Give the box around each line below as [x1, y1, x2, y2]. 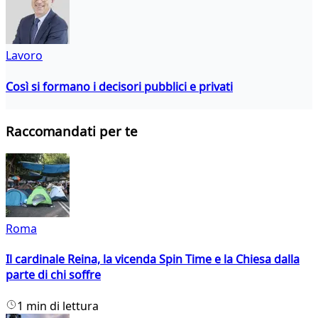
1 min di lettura [17, 297, 99, 314]
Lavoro [6, 48, 43, 64]
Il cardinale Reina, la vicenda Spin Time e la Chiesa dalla [6, 251, 300, 268]
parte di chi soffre [6, 267, 101, 283]
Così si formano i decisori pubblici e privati [6, 78, 233, 94]
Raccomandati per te [6, 122, 138, 141]
